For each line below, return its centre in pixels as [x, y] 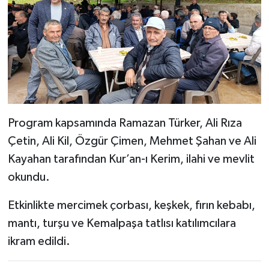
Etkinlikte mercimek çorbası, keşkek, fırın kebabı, [131, 205]
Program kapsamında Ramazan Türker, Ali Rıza [125, 123]
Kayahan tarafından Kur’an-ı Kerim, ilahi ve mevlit [131, 159]
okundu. [29, 177]
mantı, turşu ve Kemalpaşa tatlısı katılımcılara [122, 223]
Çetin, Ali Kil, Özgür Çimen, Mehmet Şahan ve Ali [132, 141]
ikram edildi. [39, 241]
